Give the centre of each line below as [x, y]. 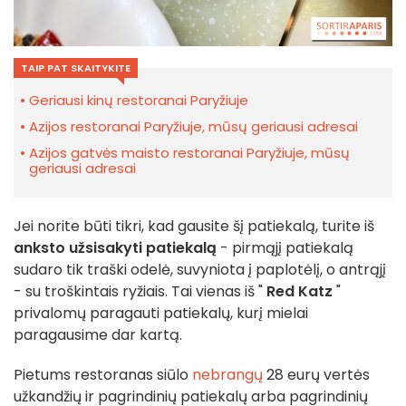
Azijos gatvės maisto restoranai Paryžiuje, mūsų [189, 152]
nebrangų [226, 374]
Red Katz [300, 291]
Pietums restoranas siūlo [101, 374]
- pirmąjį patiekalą [285, 247]
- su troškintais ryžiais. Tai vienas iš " [140, 291]
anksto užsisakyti [78, 247]
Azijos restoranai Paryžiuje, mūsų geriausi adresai [193, 126]
